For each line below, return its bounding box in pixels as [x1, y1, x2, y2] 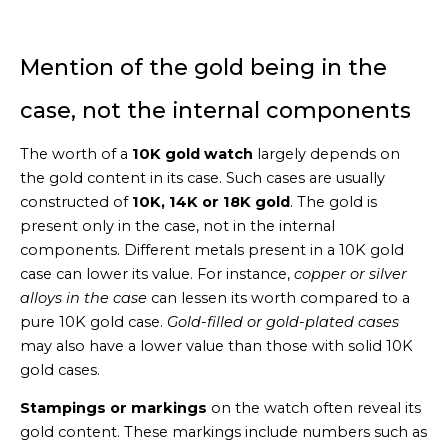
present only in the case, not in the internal [20, 216, 335, 235]
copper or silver [294, 264, 407, 283]
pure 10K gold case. [20, 312, 167, 331]
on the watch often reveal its [207, 399, 421, 418]
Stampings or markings [20, 399, 207, 418]
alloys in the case [20, 288, 147, 307]
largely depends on [253, 144, 400, 163]
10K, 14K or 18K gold [132, 192, 290, 211]
